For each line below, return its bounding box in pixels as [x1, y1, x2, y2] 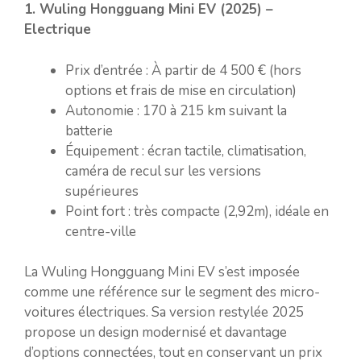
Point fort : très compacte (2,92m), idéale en [65, 201, 329, 221]
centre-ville [65, 222, 136, 241]
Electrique [24, 20, 91, 39]
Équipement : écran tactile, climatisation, [65, 141, 306, 160]
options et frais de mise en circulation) [65, 81, 297, 100]
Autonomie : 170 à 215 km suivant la [65, 101, 287, 120]
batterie [65, 121, 113, 140]
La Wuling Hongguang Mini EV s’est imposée [24, 263, 300, 281]
